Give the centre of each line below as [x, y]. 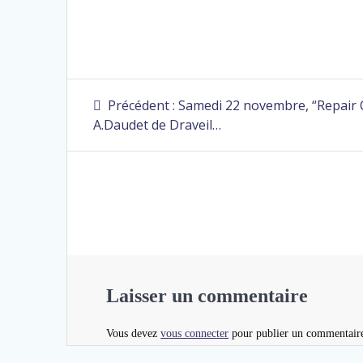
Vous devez [134, 333]
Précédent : [142, 105]
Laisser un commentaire [207, 295]
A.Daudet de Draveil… [158, 124]
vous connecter [195, 333]
